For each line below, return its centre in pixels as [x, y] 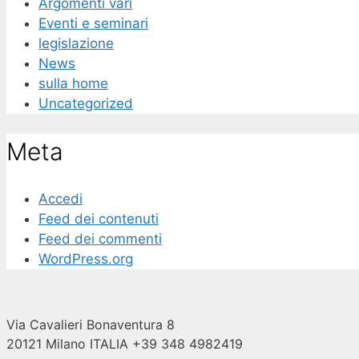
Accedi [61, 199]
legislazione [76, 43]
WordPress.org [86, 259]
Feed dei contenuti [99, 219]
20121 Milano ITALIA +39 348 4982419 [125, 344]
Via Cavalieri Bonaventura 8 [91, 325]
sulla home [73, 83]
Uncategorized [86, 103]
